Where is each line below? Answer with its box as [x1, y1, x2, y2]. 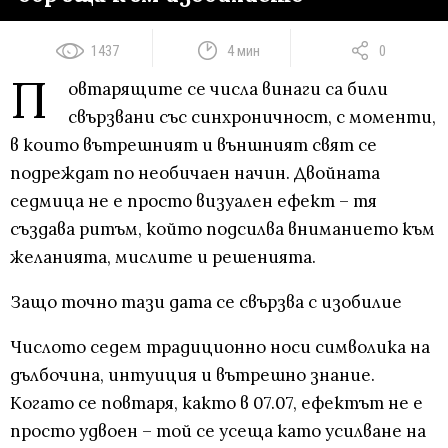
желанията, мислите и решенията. [10, 246, 316, 269]
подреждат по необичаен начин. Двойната [10, 162, 380, 185]
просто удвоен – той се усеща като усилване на [10, 420, 426, 443]
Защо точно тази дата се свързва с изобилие [10, 291, 402, 314]
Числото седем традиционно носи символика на [10, 336, 430, 359]
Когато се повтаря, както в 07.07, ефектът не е [10, 392, 423, 415]
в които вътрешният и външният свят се [10, 134, 377, 157]
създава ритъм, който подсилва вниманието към [10, 218, 435, 241]
